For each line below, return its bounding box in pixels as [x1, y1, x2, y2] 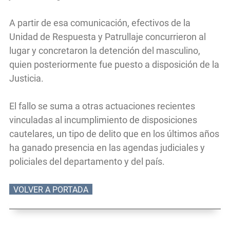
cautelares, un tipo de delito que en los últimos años [9, 128, 219, 140]
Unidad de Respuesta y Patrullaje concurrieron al [9, 31, 206, 43]
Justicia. [9, 73, 44, 84]
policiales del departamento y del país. [9, 156, 165, 167]
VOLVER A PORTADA [13, 185, 88, 195]
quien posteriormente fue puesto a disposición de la [9, 59, 219, 70]
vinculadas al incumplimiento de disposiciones [9, 114, 197, 126]
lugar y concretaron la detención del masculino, [9, 45, 200, 56]
